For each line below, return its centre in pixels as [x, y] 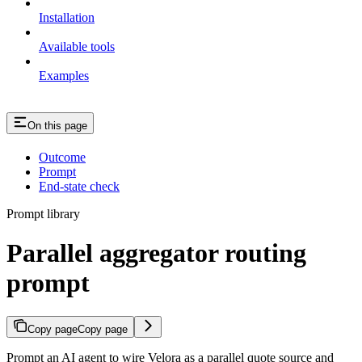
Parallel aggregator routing [156, 253]
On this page [57, 126]
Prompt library [43, 213]
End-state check [79, 186]
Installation [67, 18]
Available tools [77, 47]
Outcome [62, 157]
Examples [64, 76]
